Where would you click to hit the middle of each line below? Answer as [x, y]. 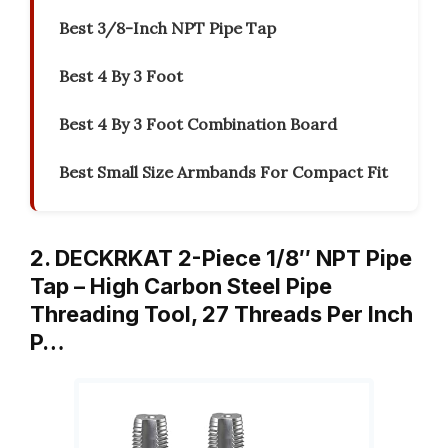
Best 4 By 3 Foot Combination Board [198, 124]
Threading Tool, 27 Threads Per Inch [221, 314]
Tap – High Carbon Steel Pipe [181, 286]
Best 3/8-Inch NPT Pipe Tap [167, 28]
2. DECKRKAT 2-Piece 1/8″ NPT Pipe [221, 258]
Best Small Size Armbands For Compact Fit [223, 172]
